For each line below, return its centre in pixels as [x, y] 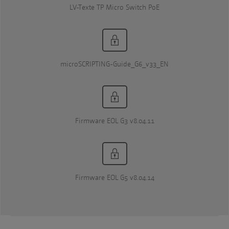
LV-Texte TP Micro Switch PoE [114, 7]
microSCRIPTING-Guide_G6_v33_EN [114, 64]
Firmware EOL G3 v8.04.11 [114, 121]
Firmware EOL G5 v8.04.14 [114, 177]
